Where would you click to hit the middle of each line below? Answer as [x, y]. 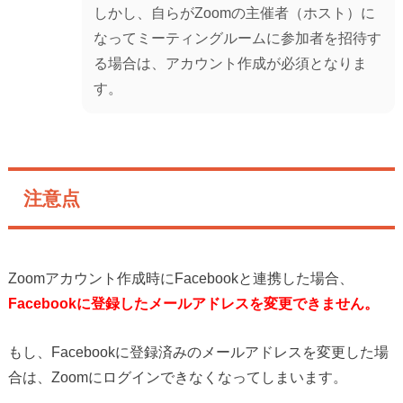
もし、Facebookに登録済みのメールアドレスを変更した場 [198, 351]
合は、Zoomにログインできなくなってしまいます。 [177, 376]
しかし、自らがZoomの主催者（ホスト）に [235, 13]
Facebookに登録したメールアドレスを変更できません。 [193, 303]
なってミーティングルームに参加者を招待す [238, 38]
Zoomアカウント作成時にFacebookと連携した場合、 [180, 278]
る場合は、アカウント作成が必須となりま [231, 63]
